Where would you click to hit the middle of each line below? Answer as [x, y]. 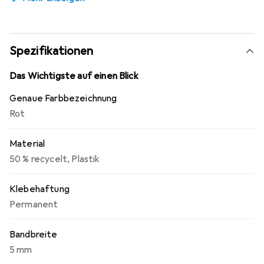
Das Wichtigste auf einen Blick [74, 76]
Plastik [86, 159]
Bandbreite [34, 235]
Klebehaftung [39, 189]
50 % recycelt [39, 159]
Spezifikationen [52, 51]
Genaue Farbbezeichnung [63, 98]
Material [27, 144]
